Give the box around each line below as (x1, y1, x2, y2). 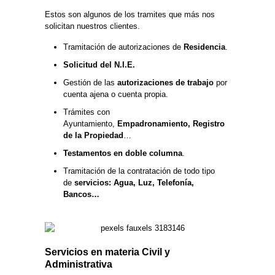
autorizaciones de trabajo (117, 78, 214, 88)
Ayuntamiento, (63, 119, 115, 129)
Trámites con (63, 107, 110, 117)
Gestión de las (63, 78, 117, 88)
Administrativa (45, 259, 112, 270)
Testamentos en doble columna (63, 149, 182, 158)
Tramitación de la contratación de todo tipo (63, 166, 215, 176)
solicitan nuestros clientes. (45, 21, 140, 31)
